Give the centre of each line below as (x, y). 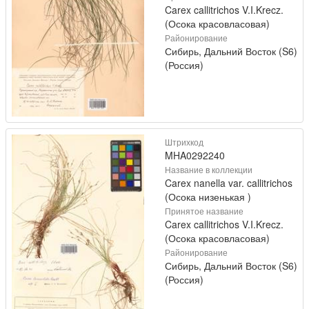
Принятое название (204, 210)
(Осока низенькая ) (208, 196)
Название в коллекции (209, 169)
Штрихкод (184, 141)
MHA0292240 (195, 155)
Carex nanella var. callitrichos (229, 182)
